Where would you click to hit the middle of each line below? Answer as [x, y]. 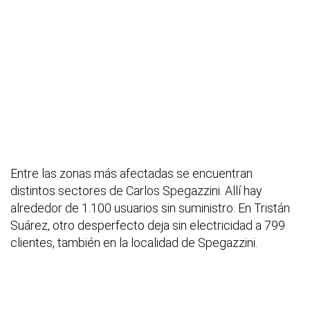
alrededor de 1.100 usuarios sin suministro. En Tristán [150, 208]
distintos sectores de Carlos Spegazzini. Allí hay [136, 191]
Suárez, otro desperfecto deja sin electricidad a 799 [148, 226]
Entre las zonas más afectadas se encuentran [131, 174]
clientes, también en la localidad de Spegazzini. [134, 243]
